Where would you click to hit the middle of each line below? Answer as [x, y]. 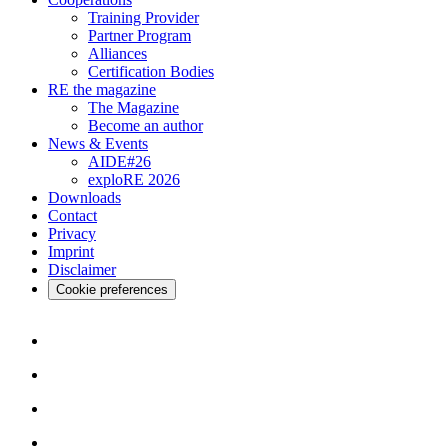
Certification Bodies [151, 71]
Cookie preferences [112, 289]
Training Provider [143, 17]
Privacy [72, 233]
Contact [72, 215]
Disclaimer [82, 269]
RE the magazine [102, 89]
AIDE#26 [119, 161]
